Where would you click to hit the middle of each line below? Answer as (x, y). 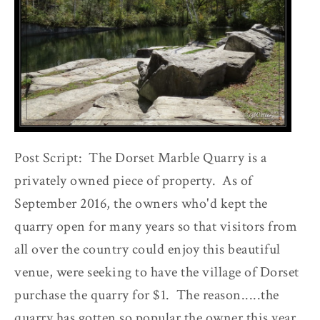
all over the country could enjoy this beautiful (147, 250)
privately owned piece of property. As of (134, 181)
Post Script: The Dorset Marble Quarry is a (141, 158)
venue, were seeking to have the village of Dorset (157, 272)
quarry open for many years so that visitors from (156, 227)
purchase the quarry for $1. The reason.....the (147, 295)
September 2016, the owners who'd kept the (141, 204)
